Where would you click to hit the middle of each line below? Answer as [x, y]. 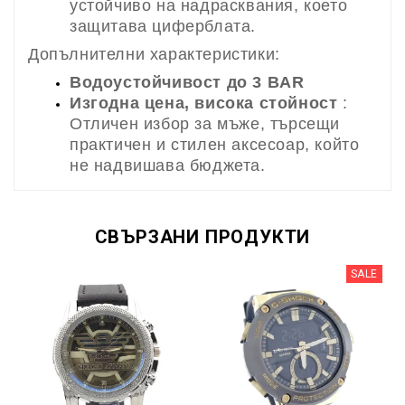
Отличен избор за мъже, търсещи [205, 123]
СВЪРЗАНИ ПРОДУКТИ [202, 236]
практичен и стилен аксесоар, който [215, 144]
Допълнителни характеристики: [154, 54]
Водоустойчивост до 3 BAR [187, 82]
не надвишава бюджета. [168, 165]
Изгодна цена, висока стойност [204, 103]
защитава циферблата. [163, 26]
